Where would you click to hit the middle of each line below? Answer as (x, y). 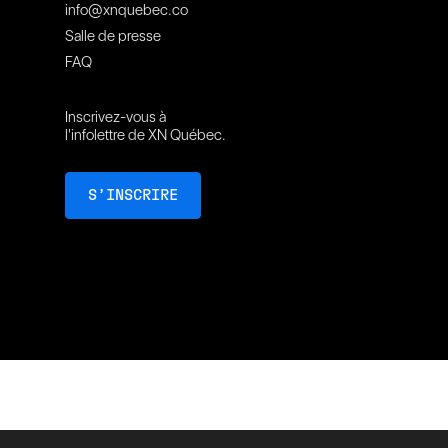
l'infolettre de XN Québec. (145, 135)
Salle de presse (112, 36)
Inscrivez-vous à (115, 117)
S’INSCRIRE (132, 195)
